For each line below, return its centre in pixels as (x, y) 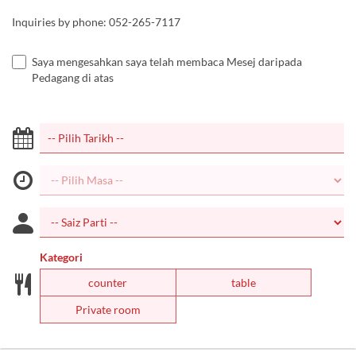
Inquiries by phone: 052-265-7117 (96, 22)
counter (108, 282)
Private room (108, 310)
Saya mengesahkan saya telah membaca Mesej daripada (167, 62)
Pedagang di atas (73, 77)
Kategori (61, 257)
